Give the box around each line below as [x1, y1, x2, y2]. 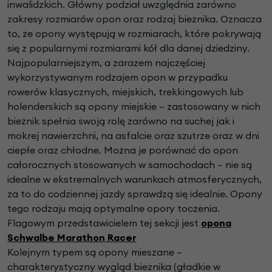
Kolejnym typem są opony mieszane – [7, 246, 182, 259]
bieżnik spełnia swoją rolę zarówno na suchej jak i [7, 115, 234, 127]
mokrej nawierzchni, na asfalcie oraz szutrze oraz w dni [7, 129, 259, 142]
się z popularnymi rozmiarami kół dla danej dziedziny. [7, 42, 250, 55]
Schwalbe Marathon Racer [7, 231, 137, 244]
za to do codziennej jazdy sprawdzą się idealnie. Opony [7, 188, 262, 200]
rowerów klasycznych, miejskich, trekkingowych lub [7, 86, 243, 98]
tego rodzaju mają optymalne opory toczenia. [7, 202, 220, 215]
